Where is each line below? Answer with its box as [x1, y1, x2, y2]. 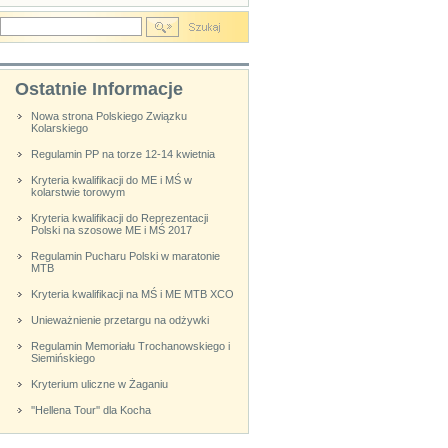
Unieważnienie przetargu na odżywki [30, 314, 209, 326]
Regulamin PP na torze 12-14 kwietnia [30, 148, 215, 160]
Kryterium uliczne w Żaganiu [30, 378, 168, 390]
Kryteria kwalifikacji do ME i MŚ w [30, 174, 192, 186]
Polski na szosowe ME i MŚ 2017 [30, 224, 192, 236]
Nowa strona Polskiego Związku [30, 110, 187, 122]
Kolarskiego [30, 122, 88, 134]
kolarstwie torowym [30, 186, 125, 198]
